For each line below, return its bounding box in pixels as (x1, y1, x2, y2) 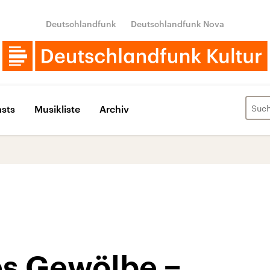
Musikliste (34, 102, 80, 115)
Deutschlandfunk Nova (131, 19, 224, 29)
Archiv (99, 102, 129, 115)
